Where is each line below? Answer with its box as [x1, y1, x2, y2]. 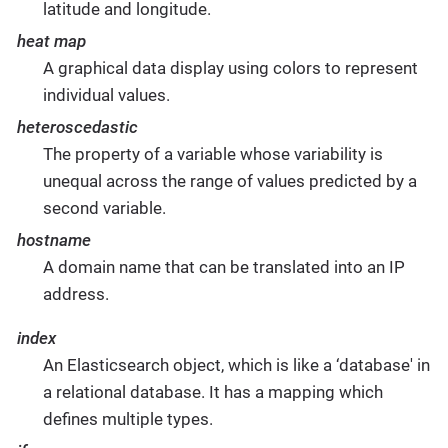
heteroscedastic [17, 117, 138, 138]
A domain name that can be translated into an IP [42, 257, 405, 278]
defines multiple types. [42, 409, 213, 430]
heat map [17, 31, 86, 52]
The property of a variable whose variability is [42, 144, 383, 165]
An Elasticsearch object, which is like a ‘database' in [42, 355, 430, 376]
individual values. [42, 85, 170, 106]
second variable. [42, 198, 166, 219]
